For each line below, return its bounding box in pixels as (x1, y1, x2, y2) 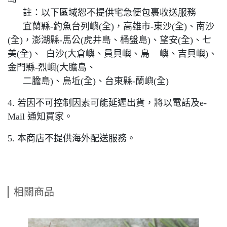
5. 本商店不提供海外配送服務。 (8, 133, 136, 144)
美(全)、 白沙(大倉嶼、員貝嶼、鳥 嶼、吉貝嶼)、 (8, 49, 217, 59)
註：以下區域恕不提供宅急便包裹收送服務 (8, 8, 196, 18)
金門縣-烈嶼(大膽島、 (8, 62, 96, 73)
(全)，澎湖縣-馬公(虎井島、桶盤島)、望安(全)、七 (8, 35, 211, 46)
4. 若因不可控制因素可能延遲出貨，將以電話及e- (8, 98, 207, 108)
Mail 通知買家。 (8, 111, 73, 122)
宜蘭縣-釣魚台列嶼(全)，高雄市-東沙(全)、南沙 (8, 21, 214, 32)
